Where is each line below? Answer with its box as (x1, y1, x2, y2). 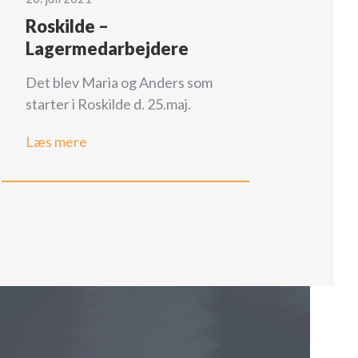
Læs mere (26, 132, 88, 150)
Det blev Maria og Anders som (26, 73, 213, 91)
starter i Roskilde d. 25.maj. (26, 94, 192, 113)
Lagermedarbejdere (26, 37, 189, 59)
